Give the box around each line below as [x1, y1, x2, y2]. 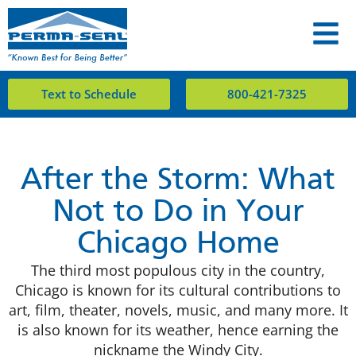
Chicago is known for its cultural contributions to [15, 281, 341, 300]
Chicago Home [76, 230, 280, 261]
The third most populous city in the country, [31, 261, 325, 281]
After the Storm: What [21, 166, 335, 197]
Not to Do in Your [52, 198, 304, 229]
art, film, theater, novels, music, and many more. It [8, 300, 348, 320]
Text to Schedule [41, 86, 137, 103]
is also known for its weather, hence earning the [17, 320, 339, 340]
